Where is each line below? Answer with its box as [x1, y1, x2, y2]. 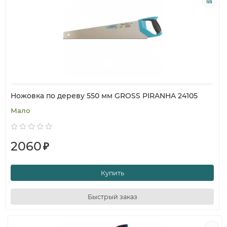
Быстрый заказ [87, 193, 137, 201]
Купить [100, 169, 124, 177]
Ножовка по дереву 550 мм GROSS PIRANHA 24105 [11, 91, 198, 100]
